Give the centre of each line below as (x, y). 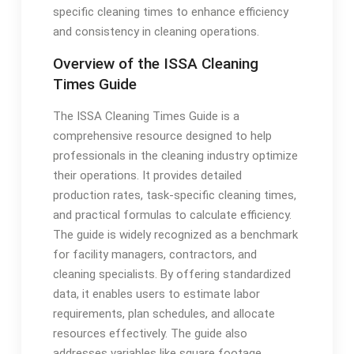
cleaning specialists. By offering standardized (171, 274)
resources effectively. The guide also (150, 333)
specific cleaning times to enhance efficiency (170, 11)
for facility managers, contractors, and (154, 254)
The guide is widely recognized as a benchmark (175, 234)
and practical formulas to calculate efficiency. (172, 215)
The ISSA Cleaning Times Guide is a (146, 116)
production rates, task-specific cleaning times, (174, 195)
